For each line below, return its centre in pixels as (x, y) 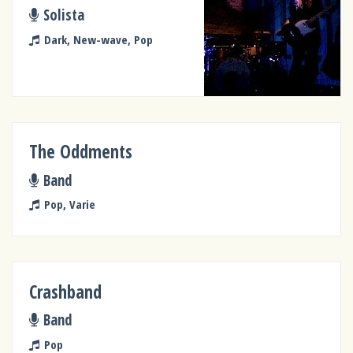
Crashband (66, 292)
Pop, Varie (69, 204)
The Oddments (81, 152)
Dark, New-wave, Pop (98, 39)
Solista (63, 15)
